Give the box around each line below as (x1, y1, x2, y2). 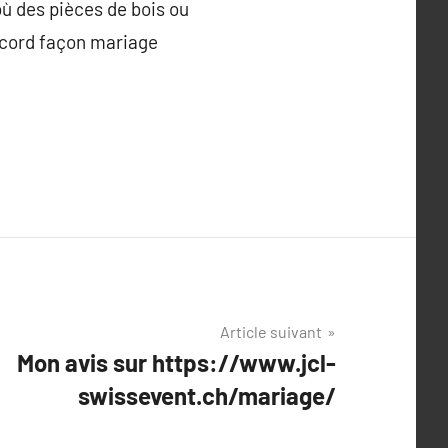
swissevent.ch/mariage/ (78, 381, 336, 410)
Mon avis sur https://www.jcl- (17, 348, 336, 377)
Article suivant (220, 322, 322, 341)
